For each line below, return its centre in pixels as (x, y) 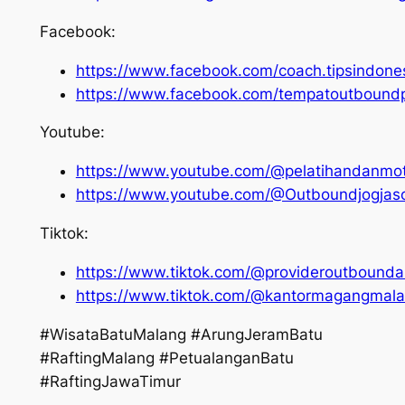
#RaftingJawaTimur (110, 381)
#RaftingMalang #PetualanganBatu (166, 358)
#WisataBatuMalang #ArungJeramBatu (181, 334)
